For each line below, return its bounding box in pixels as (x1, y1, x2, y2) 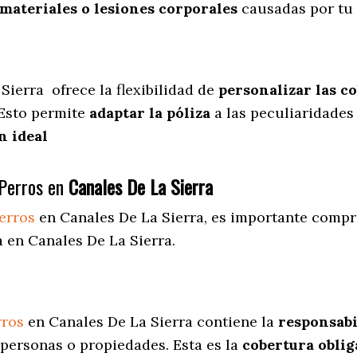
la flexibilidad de (96, 80, 218, 100)
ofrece (48, 80, 96, 100)
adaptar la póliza (89, 104, 210, 123)
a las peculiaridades (210, 104, 354, 123)
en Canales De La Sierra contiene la (24, 312, 278, 331)
